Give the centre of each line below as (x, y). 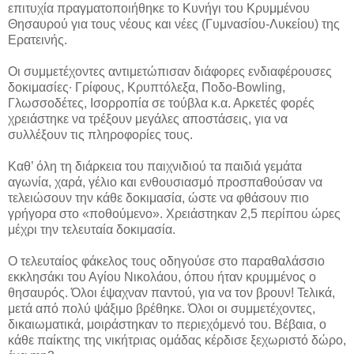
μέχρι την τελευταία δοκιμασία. (92, 229)
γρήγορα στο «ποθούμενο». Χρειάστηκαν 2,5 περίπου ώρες (174, 213)
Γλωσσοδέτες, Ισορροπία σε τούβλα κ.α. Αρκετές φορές (161, 103)
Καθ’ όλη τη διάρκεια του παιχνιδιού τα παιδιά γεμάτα (155, 166)
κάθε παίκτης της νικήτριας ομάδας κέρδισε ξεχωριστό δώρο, (177, 340)
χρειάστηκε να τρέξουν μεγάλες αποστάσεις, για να (148, 119)
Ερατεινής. (38, 40)
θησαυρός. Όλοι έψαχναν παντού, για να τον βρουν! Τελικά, (171, 292)
